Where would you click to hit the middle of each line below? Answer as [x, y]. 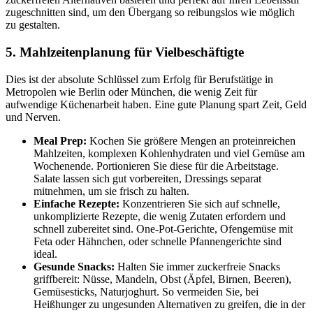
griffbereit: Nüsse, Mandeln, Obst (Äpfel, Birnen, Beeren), [162, 279]
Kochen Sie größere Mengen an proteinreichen [191, 140]
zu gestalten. [33, 25]
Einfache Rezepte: [77, 203]
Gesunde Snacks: [74, 266]
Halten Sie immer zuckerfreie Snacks [197, 266]
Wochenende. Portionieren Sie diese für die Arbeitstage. [156, 166]
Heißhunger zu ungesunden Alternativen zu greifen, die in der [169, 304]
